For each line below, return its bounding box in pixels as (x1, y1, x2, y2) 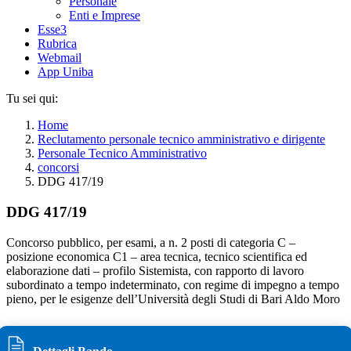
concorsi (38, 161, 79, 175)
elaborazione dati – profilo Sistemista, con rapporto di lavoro (6, 263, 304, 277)
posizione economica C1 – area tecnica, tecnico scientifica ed (6, 249, 307, 263)
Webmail (38, 51, 81, 65)
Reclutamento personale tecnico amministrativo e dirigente (38, 132, 325, 147)
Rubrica (38, 37, 77, 51)
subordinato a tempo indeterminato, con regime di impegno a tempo (6, 277, 339, 291)
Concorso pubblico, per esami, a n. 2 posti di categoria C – (6, 235, 295, 249)
